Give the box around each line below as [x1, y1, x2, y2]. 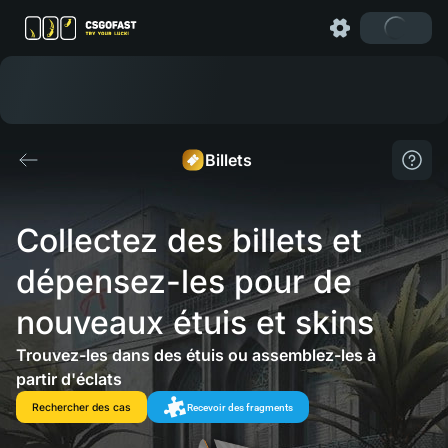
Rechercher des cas [32, 400, 131, 414]
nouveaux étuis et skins [16, 303, 374, 342]
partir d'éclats [16, 369, 122, 389]
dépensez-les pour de [16, 262, 361, 301]
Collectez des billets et [16, 221, 371, 260]
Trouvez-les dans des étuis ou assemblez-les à [16, 345, 376, 365]
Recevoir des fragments [187, 400, 293, 414]
